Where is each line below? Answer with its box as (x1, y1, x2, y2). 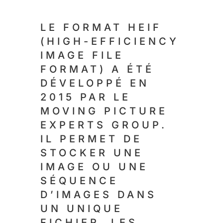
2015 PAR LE (40, 91, 131, 104)
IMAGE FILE (40, 49, 124, 62)
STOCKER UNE (40, 147, 143, 159)
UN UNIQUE (40, 203, 123, 215)
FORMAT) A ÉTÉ (40, 63, 154, 76)
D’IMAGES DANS (40, 189, 157, 201)
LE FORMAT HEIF (40, 21, 162, 34)
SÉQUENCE (40, 175, 118, 187)
